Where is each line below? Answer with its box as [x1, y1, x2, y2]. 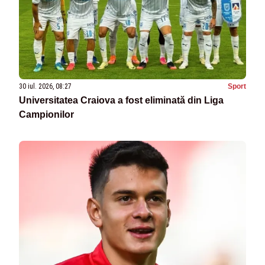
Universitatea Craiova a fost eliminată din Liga [19, 95, 224, 106]
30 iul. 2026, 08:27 [19, 82, 72, 91]
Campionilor [19, 109, 74, 120]
